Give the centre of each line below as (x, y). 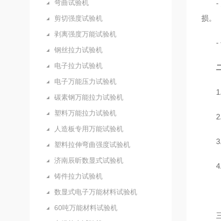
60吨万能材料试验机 (86, 208)
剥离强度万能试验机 (85, 34)
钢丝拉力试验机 (78, 50)
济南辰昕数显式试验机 (89, 160)
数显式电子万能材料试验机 (96, 192)
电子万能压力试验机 (85, 81)
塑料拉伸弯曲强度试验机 (92, 145)
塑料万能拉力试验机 (85, 113)
